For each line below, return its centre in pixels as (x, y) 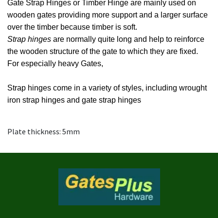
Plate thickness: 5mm (44, 132)
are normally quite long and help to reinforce (128, 39)
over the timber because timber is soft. (72, 27)
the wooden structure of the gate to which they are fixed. (103, 52)
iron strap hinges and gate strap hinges (74, 100)
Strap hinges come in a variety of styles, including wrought (107, 88)
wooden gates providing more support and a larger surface (108, 15)
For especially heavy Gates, (55, 64)
